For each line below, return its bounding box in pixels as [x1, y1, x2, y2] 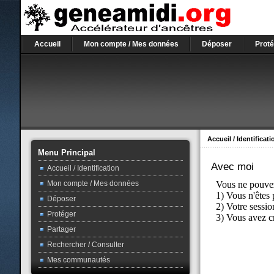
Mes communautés [46, 256, 110, 264]
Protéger [46, 210, 76, 218]
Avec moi [211, 161, 254, 173]
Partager [46, 225, 76, 234]
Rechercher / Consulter [46, 240, 124, 249]
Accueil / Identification [46, 164, 119, 172]
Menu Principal [37, 148, 95, 157]
